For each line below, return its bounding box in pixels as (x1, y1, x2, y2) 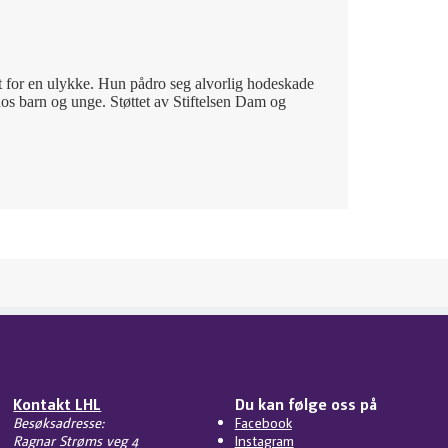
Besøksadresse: (13, 413, 105, 431)
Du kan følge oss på (234, 393, 377, 414)
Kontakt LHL (13, 393, 102, 414)
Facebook (234, 413, 292, 431)
